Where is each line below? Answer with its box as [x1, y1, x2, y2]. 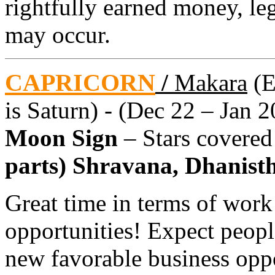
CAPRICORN [5, 68, 155, 96]
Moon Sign [5, 124, 118, 151]
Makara [174, 69, 247, 96]
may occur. [5, 21, 110, 48]
